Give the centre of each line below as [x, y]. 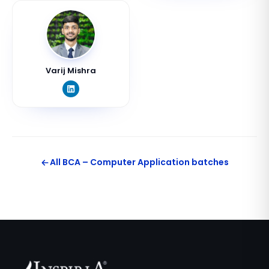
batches [209, 162]
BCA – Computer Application [126, 162]
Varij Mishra [71, 71]
